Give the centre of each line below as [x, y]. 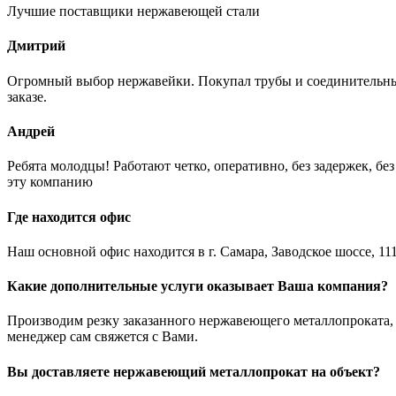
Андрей [31, 131]
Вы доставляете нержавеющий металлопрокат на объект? [194, 371]
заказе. [27, 96]
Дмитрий [36, 46]
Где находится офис [69, 217]
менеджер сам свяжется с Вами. [103, 337]
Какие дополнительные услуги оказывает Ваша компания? [198, 286]
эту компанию [50, 182]
